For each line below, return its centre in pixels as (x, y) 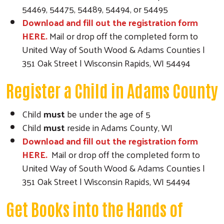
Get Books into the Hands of (94, 208)
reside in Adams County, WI (120, 127)
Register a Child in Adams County (112, 90)
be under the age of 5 (109, 113)
